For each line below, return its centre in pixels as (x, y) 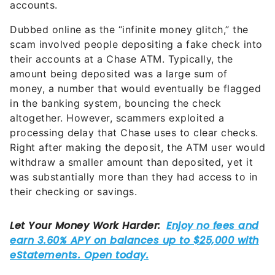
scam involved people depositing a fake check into (136, 45)
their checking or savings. (73, 192)
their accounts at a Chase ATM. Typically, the (122, 59)
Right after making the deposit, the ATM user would (137, 148)
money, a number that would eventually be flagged (135, 89)
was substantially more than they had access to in (134, 177)
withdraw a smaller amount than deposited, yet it (131, 162)
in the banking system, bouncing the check (116, 103)
